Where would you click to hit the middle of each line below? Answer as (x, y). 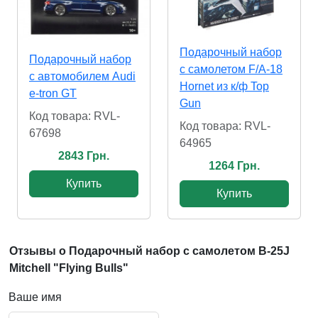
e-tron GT (53, 93)
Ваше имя (35, 297)
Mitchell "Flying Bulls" (69, 268)
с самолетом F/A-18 (231, 70)
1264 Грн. (234, 166)
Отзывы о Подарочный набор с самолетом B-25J (149, 251)
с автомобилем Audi (82, 76)
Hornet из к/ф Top (224, 87)
